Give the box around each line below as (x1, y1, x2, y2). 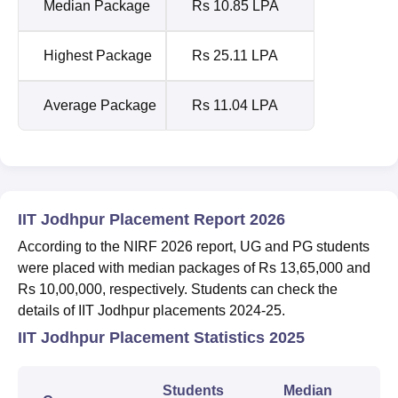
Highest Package (44, 47, 152, 63)
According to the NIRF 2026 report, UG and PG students (18, 238, 370, 254)
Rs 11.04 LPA (192, 97, 278, 113)
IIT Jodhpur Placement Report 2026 (18, 210, 285, 228)
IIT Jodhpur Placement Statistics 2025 (18, 328, 305, 346)
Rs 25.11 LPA (192, 47, 278, 63)
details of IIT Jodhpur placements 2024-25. (18, 302, 285, 318)
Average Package (44, 97, 156, 113)
